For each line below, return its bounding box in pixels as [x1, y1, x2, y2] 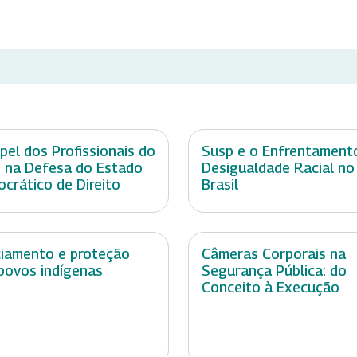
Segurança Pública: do [202, 262, 347, 280]
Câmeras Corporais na [202, 245, 346, 263]
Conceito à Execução [202, 279, 339, 296]
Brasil [202, 176, 238, 194]
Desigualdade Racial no [202, 159, 355, 177]
